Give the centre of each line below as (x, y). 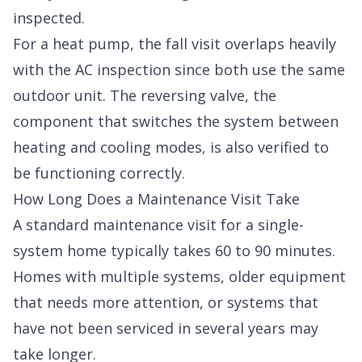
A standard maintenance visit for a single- (158, 225)
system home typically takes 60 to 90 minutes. (174, 251)
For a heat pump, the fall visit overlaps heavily (175, 44)
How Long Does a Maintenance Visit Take (156, 199)
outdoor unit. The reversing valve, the (145, 96)
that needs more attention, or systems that (166, 303)
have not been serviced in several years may (166, 328)
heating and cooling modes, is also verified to (171, 147)
